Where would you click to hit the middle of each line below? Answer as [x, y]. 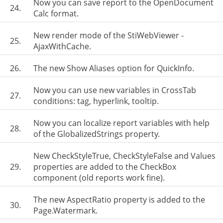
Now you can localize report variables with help [121, 123]
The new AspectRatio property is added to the [119, 200]
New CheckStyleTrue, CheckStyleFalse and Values [124, 156]
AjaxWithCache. [62, 46]
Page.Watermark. [65, 211]
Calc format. [56, 13]
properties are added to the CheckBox [105, 167]
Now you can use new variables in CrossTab [115, 90]
